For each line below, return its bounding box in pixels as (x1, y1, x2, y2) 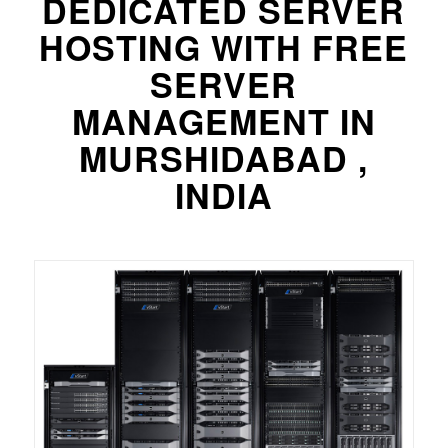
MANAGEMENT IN (71, 97, 376, 145)
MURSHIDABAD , (79, 134, 369, 182)
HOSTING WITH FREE (39, 23, 409, 71)
